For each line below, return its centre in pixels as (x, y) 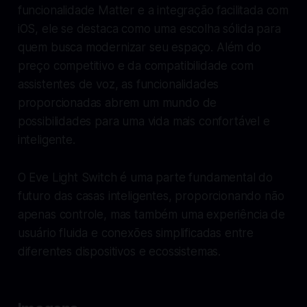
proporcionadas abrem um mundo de (117, 102)
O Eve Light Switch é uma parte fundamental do (145, 177)
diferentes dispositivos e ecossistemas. (119, 251)
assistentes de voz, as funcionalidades (118, 84)
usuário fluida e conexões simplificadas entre (136, 233)
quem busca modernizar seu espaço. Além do (139, 47)
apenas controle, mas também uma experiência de (151, 214)
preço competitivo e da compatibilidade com (135, 65)
